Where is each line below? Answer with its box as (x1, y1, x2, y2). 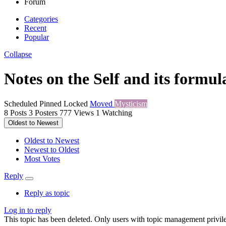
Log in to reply (4, 205, 51, 214)
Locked (64, 99, 90, 108)
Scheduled (4, 99, 39, 108)
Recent (24, 23, 46, 32)
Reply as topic (24, 188, 70, 197)
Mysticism (115, 99, 147, 108)
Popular (24, 32, 49, 41)
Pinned (39, 99, 64, 108)
